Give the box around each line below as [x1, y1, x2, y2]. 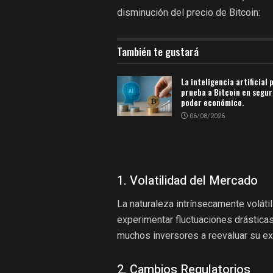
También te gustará [117, 44, 199, 60]
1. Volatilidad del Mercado [117, 172, 258, 190]
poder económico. [181, 96, 244, 109]
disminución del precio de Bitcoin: [117, 7, 260, 19]
